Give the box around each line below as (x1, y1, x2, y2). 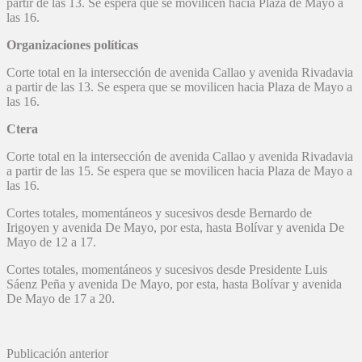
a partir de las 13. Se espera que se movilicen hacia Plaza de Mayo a (6, 80, 352, 95)
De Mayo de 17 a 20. (6, 292, 115, 306)
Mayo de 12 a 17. (6, 235, 96, 250)
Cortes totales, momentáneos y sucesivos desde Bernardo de (6, 206, 312, 221)
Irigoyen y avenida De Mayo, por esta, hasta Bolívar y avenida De (6, 221, 344, 235)
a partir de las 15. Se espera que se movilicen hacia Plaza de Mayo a (6, 164, 352, 179)
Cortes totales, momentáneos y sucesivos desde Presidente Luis (6, 263, 327, 277)
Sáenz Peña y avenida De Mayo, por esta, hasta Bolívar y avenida (6, 277, 342, 292)
